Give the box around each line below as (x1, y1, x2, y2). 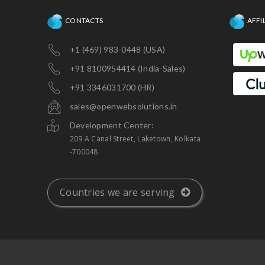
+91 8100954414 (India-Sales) (69, 63, 186, 73)
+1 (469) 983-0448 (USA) (69, 44, 166, 54)
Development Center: (69, 119, 154, 130)
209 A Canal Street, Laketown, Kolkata (69, 133, 201, 144)
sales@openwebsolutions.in (69, 101, 177, 111)
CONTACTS (65, 15, 104, 25)
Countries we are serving (60, 185, 177, 199)
